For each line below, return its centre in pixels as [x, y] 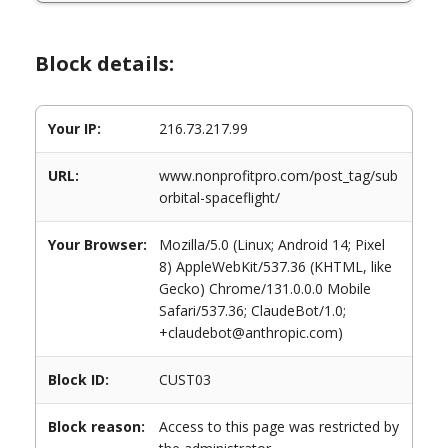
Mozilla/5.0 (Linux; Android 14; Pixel [272, 244]
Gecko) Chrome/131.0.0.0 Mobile [265, 288]
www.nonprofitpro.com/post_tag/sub [278, 175]
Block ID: [78, 379]
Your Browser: [97, 244]
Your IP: [74, 128]
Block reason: [96, 426]
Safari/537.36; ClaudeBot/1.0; [252, 310]
